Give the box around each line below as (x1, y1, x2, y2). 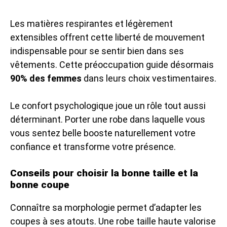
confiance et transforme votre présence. (10, 141, 176, 152)
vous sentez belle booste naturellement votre (10, 127, 196, 138)
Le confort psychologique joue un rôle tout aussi (10, 100, 206, 111)
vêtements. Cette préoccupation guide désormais (10, 59, 214, 70)
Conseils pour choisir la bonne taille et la (10, 167, 198, 179)
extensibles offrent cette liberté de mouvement (10, 31, 205, 43)
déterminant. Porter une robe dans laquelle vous (10, 113, 205, 125)
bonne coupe (10, 178, 69, 191)
